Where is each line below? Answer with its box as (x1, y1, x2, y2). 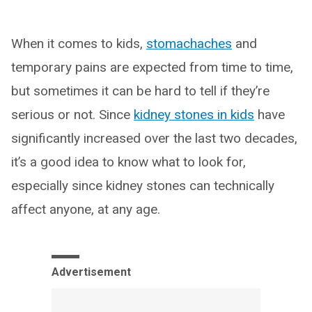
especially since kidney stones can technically (11, 177, 274, 194)
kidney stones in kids (134, 106, 254, 123)
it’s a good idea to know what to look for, (11, 153, 246, 170)
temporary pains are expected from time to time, (11, 58, 293, 75)
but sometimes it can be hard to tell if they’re (11, 82, 270, 99)
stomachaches (146, 35, 232, 52)
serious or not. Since (11, 106, 134, 123)
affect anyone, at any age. (11, 201, 160, 217)
